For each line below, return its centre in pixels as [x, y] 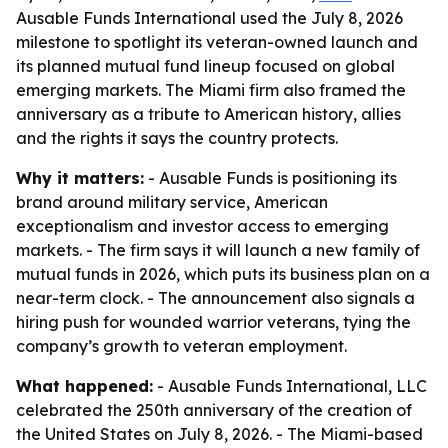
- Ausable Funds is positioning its [270, 178]
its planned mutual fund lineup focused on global [205, 66]
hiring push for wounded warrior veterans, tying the [213, 322]
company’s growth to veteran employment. [181, 346]
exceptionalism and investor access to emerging [202, 226]
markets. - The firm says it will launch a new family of [218, 250]
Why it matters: [80, 178]
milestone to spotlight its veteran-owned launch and [217, 42]
